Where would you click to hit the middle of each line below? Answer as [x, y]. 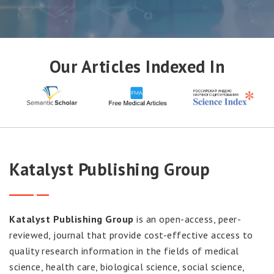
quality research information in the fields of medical [124, 251]
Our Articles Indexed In [137, 66]
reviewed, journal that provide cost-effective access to [131, 235]
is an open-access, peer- [187, 219]
